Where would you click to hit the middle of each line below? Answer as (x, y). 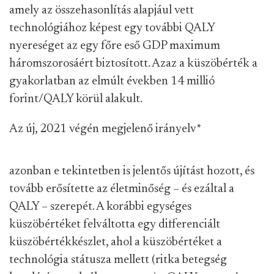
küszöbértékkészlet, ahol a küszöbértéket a (116, 242)
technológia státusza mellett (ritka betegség (118, 260)
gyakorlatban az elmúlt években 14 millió (112, 81)
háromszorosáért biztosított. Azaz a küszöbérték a (133, 64)
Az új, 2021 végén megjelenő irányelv (103, 129)
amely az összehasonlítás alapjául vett (102, 10)
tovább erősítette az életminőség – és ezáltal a (122, 189)
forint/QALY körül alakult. (76, 99)
